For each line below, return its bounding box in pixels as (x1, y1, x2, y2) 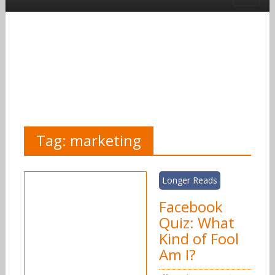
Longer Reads (161, 174, 217, 187)
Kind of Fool (158, 228, 239, 249)
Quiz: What (158, 212, 234, 233)
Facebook (158, 196, 223, 217)
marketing (69, 130, 141, 151)
